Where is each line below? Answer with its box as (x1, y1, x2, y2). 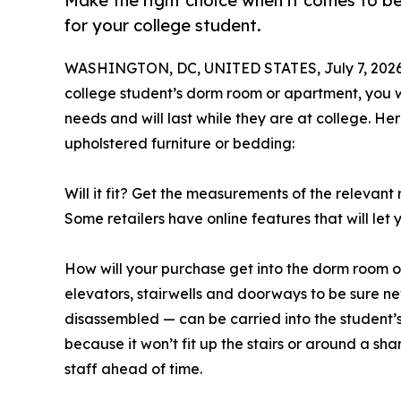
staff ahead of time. (64, 359, 202, 378)
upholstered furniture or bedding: (64, 133, 294, 152)
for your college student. (64, 15, 261, 37)
